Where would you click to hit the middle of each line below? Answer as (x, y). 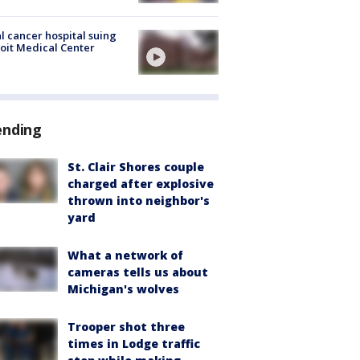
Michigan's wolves (123, 289)
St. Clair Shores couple (136, 167)
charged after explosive (141, 184)
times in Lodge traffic (134, 344)
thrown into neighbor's (139, 201)
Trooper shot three (126, 327)
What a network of (125, 256)
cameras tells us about (138, 272)
